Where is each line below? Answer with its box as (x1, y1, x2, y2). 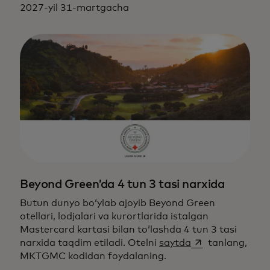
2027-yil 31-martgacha (20, 3, 129, 13)
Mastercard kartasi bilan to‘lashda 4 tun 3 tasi (20, 225, 237, 235)
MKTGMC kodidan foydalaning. (20, 251, 166, 262)
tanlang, (206, 238, 247, 248)
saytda (159, 238, 191, 248)
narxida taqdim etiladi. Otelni (20, 238, 159, 248)
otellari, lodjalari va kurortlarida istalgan (20, 212, 209, 222)
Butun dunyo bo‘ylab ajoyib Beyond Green (20, 198, 215, 209)
